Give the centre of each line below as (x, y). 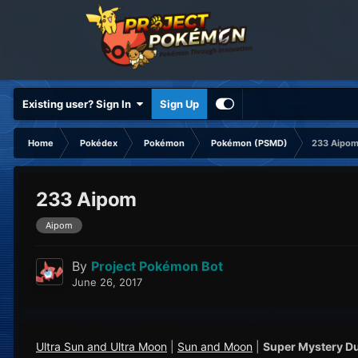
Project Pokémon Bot (157, 267)
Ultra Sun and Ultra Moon (101, 347)
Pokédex (99, 143)
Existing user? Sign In (79, 104)
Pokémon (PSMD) (249, 143)
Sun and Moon (215, 347)
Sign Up (179, 104)
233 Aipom (86, 200)
